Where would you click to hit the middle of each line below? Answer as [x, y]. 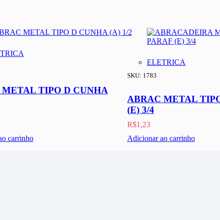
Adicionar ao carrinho [161, 138]
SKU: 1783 [142, 76]
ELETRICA [166, 62]
